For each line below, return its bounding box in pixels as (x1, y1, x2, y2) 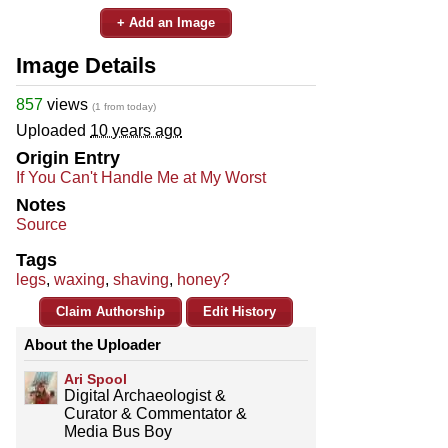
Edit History (203, 303, 276, 319)
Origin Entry (16, 147, 120, 168)
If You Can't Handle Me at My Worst (16, 168, 266, 186)
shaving (113, 270, 169, 288)
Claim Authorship (56, 303, 165, 319)
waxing (54, 270, 105, 288)
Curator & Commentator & (64, 404, 247, 422)
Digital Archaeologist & (64, 386, 226, 404)
